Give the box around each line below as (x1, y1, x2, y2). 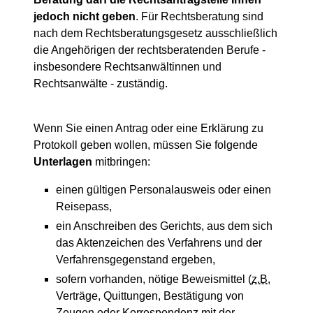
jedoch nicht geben (34, 10, 136, 22)
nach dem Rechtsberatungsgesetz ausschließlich (34, 27, 277, 39)
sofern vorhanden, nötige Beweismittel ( (56, 273, 252, 285)
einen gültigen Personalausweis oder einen (56, 184, 271, 196)
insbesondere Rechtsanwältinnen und (34, 61, 221, 73)
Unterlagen (34, 156, 92, 168)
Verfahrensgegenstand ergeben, (56, 254, 215, 265)
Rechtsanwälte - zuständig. (34, 78, 168, 89)
